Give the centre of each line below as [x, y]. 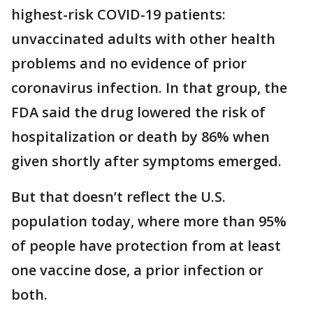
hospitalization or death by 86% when [140, 137]
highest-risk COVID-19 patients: [118, 15]
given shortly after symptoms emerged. [146, 161]
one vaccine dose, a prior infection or [137, 270]
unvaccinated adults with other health [143, 39]
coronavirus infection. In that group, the [149, 88]
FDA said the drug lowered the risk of [138, 112]
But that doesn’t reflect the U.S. [118, 197]
